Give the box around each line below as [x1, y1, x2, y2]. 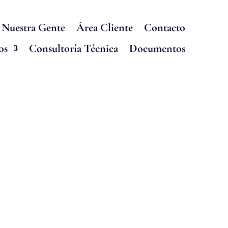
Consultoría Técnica [29, 42, 119, 55]
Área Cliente [76, 21, 133, 34]
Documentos [129, 42, 186, 55]
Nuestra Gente [2, 21, 66, 34]
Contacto [144, 21, 186, 34]
